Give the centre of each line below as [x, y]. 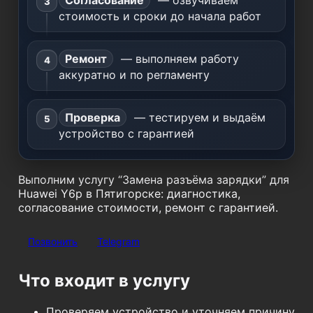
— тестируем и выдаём [198, 117]
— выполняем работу [178, 59]
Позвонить [53, 241]
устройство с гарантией [126, 133]
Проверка [93, 117]
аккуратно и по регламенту [134, 75]
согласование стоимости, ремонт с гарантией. [148, 208]
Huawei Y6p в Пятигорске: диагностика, [129, 194]
